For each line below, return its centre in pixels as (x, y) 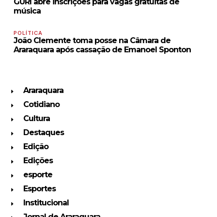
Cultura (36, 119)
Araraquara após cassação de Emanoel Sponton (102, 50)
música (27, 11)
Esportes (39, 189)
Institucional (46, 203)
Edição (36, 147)
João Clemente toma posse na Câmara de (92, 41)
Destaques (43, 133)
